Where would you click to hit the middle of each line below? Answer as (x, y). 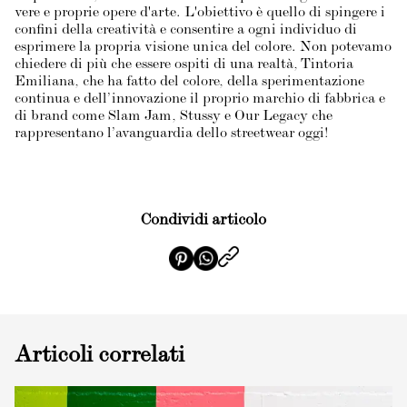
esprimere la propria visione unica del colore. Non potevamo (203, 48)
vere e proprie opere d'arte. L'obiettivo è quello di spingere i (200, 14)
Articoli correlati (99, 357)
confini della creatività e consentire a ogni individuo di (186, 31)
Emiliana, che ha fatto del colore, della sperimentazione (189, 83)
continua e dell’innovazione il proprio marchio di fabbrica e (200, 100)
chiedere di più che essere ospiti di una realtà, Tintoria (184, 65)
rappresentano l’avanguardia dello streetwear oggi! (172, 134)
